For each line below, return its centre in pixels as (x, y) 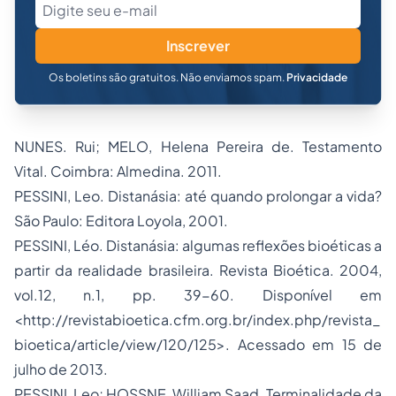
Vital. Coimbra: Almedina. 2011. (118, 171)
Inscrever (198, 46)
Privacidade (317, 77)
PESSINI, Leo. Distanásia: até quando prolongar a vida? (198, 196)
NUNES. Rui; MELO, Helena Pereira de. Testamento (198, 146)
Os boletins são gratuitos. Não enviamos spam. (168, 77)
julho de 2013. (61, 369)
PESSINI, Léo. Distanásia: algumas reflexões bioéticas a (198, 245)
